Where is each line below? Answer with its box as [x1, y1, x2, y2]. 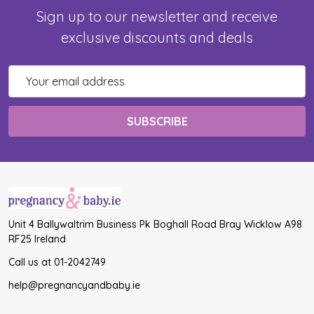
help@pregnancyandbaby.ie [8, 278, 140, 292]
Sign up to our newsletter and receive [36, 8, 278, 26]
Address [8, 83, 51, 98]
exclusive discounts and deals [61, 29, 253, 47]
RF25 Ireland [8, 232, 66, 245]
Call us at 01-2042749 [8, 255, 106, 268]
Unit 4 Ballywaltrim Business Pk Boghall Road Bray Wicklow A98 [8, 217, 302, 231]
